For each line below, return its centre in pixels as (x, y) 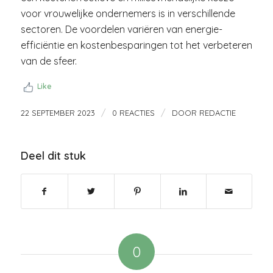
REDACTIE (217, 112)
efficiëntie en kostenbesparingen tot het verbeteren (136, 45)
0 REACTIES (133, 112)
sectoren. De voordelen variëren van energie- (121, 30)
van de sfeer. (48, 61)
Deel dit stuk (53, 155)
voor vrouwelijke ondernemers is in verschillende (128, 14)
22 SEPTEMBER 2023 (58, 112)
